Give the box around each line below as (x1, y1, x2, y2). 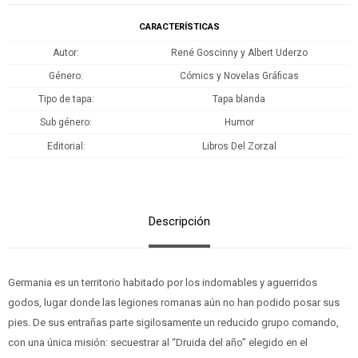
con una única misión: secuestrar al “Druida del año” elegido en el (8, 336, 308, 348)
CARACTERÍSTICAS (138, 21, 220, 32)
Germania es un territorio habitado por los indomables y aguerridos (8, 276, 317, 288)
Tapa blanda (213, 93, 265, 105)
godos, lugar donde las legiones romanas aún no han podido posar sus (8, 296, 340, 308)
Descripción (148, 213, 210, 229)
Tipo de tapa (38, 93, 92, 105)
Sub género (40, 116, 89, 128)
